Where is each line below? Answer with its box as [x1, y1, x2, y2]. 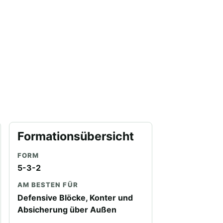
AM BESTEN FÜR [17, 181, 78, 189]
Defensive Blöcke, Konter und [17, 192, 133, 203]
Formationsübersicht [17, 129, 134, 143]
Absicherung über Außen [17, 204, 116, 215]
